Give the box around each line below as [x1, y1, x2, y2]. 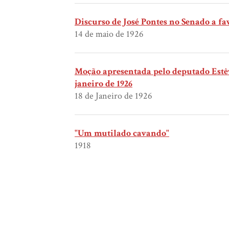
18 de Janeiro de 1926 [75, 90, 152, 102]
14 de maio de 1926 [75, 28, 144, 40]
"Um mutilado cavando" [75, 127, 169, 140]
